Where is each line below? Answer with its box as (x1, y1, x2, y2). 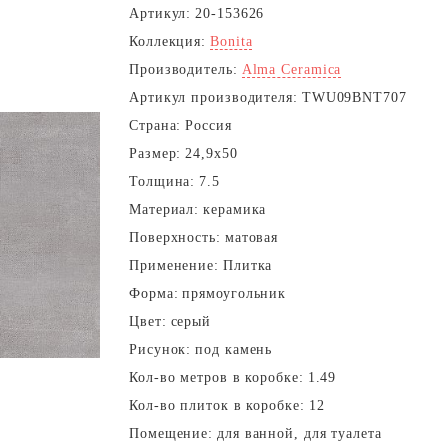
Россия (185, 118, 232, 133)
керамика (203, 202, 267, 217)
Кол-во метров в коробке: (129, 370, 304, 385)
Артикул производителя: (129, 90, 298, 105)
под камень (195, 342, 273, 357)
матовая (224, 230, 279, 245)
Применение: (129, 258, 219, 273)
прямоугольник (182, 286, 287, 301)
